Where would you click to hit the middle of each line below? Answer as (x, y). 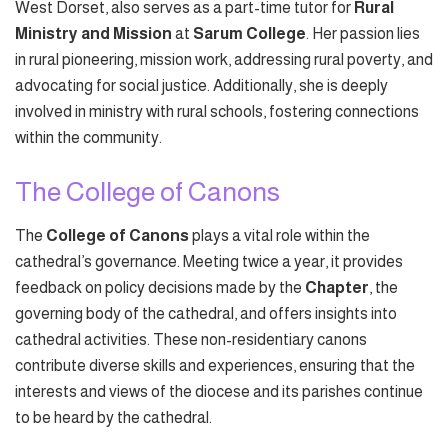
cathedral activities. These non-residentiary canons (191, 340)
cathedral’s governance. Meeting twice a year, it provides (209, 262)
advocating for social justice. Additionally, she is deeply (201, 86)
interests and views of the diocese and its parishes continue (219, 392)
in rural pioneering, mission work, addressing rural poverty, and (224, 60)
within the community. (88, 138)
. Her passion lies (363, 34)
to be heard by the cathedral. (113, 418)
